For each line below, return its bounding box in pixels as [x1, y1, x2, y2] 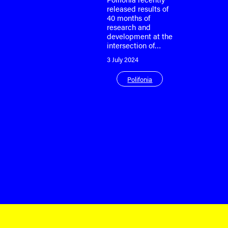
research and [106, 22, 151, 33]
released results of [106, 4, 168, 14]
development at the [106, 31, 173, 42]
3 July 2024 [106, 54, 138, 65]
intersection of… [106, 40, 161, 51]
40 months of [106, 13, 150, 23]
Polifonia [127, 74, 153, 84]
